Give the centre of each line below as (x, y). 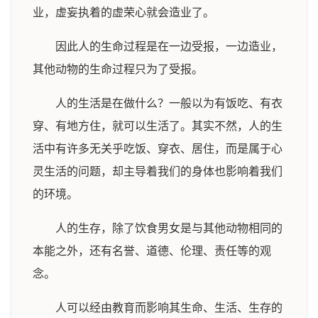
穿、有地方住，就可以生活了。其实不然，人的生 (158, 126)
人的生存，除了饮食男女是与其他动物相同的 (169, 228)
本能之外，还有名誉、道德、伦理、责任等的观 (152, 251)
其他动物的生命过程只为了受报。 (118, 69)
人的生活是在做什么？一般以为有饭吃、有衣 (169, 103)
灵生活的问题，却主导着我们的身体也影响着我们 (158, 171)
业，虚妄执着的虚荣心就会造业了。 (124, 12)
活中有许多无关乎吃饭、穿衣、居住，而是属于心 (158, 149)
